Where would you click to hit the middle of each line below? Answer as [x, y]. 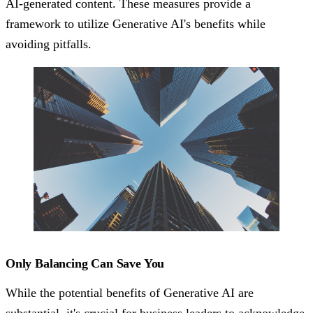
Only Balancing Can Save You [85, 264]
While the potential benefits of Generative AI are [130, 293]
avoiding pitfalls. [49, 44]
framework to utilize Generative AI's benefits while [136, 24]
